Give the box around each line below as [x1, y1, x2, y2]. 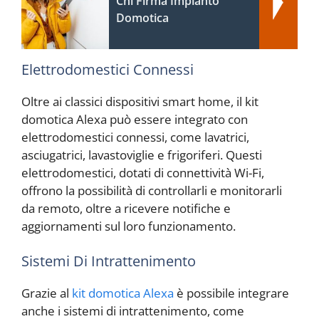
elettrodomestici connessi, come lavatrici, [21, 128, 249, 145]
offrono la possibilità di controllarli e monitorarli [21, 182, 282, 199]
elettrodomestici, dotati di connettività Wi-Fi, [21, 164, 264, 181]
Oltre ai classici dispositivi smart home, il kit [21, 93, 258, 110]
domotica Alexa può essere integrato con [21, 110, 248, 127]
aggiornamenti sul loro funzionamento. [21, 217, 236, 234]
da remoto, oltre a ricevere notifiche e [21, 199, 231, 216]
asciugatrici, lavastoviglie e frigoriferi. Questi [21, 146, 262, 163]
